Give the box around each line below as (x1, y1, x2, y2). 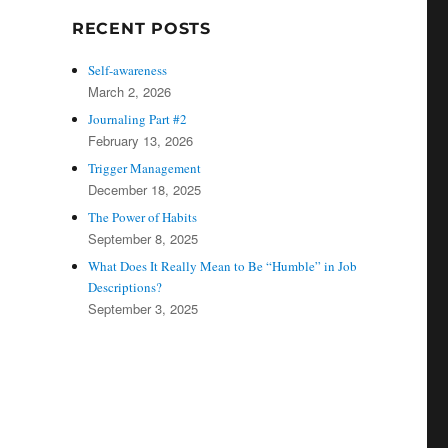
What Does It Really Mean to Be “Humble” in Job (88, 257, 358, 275)
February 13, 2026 (88, 131, 194, 150)
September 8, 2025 (88, 229, 199, 248)
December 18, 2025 (88, 180, 202, 199)
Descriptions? (88, 278, 163, 296)
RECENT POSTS (71, 19, 211, 38)
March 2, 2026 (88, 82, 172, 101)
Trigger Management (88, 159, 202, 177)
